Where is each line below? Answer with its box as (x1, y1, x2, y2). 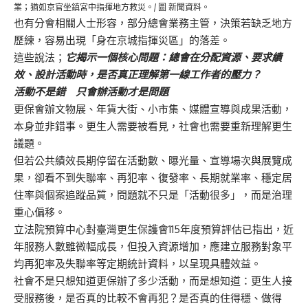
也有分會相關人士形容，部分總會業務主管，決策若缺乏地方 (14, 16, 292, 30)
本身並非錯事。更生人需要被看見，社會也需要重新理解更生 (14, 119, 292, 133)
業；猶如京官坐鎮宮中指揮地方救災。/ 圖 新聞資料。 (14, 1, 210, 12)
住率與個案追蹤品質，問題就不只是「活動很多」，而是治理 (14, 188, 292, 201)
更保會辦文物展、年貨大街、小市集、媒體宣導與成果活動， (14, 102, 292, 115)
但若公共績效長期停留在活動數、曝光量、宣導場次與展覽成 (14, 153, 292, 167)
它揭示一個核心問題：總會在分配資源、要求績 (65, 50, 282, 64)
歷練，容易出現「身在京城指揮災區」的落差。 (14, 33, 230, 47)
